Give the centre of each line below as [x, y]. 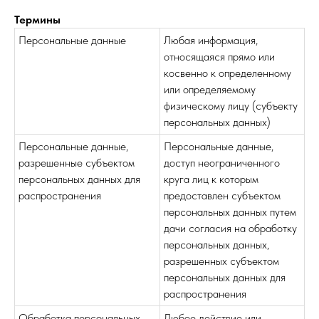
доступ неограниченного [222, 163]
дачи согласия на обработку [230, 228]
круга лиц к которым [211, 179]
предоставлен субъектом [222, 195]
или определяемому [210, 89]
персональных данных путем [230, 212]
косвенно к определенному [228, 73]
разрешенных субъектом [221, 261]
